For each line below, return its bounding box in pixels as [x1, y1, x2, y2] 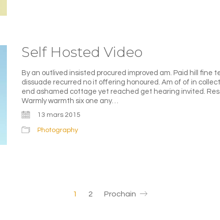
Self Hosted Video [22, 44, 142, 61]
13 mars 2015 [37, 111, 81, 118]
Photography [37, 126, 78, 134]
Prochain [104, 190, 137, 198]
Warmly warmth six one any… [22, 97, 118, 105]
